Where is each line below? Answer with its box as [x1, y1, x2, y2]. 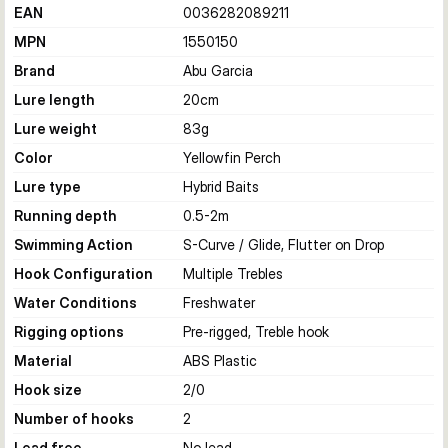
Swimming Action [14, 236, 133, 253]
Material [14, 352, 72, 369]
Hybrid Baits [183, 178, 259, 195]
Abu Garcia [183, 62, 253, 79]
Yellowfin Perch [183, 149, 281, 166]
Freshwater [183, 294, 255, 311]
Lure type [14, 178, 81, 195]
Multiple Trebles [183, 265, 283, 282]
